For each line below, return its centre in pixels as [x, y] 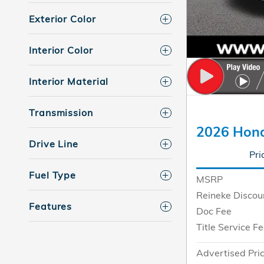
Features [51, 207]
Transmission [61, 113]
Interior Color [61, 50]
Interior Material [69, 82]
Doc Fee [214, 211]
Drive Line [54, 144]
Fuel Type [53, 175]
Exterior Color [62, 19]
